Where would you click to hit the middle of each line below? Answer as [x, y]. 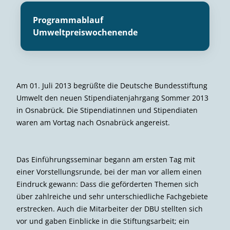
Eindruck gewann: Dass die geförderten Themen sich [108, 184]
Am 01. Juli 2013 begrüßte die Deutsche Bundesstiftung [112, 85]
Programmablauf [68, 20]
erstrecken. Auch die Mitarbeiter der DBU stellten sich [110, 208]
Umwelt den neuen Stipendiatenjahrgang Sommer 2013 [112, 98]
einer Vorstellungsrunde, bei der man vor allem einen [109, 171]
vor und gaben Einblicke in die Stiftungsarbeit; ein [103, 221]
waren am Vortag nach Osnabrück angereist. [93, 122]
